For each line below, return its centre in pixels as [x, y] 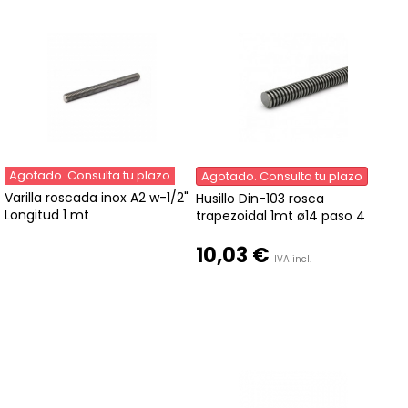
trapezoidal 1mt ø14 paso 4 [281, 215]
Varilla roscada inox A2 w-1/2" [97, 197]
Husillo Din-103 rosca [260, 198]
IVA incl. [293, 259]
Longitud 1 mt [47, 214]
